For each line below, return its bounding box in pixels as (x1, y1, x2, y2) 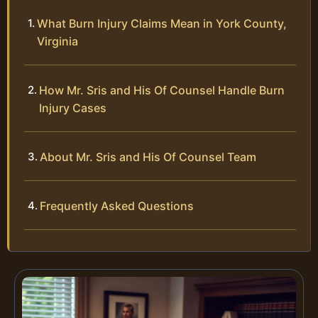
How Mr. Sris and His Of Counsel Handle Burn (39, 82, 285, 97)
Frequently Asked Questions (40, 198, 194, 213)
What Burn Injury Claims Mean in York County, (37, 16, 287, 31)
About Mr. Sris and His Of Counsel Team (40, 149, 256, 164)
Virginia (37, 33, 78, 48)
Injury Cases (39, 100, 106, 115)
